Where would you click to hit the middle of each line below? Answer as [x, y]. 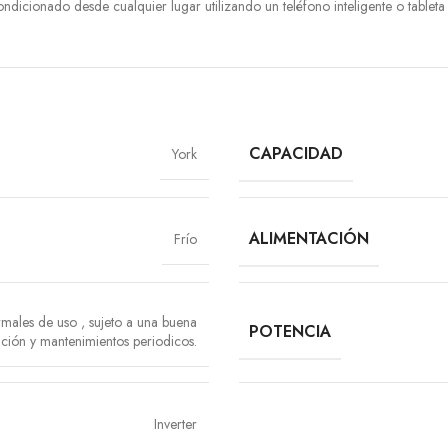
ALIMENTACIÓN [309, 239]
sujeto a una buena [143, 322]
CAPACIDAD [296, 154]
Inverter [175, 424]
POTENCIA [290, 331]
